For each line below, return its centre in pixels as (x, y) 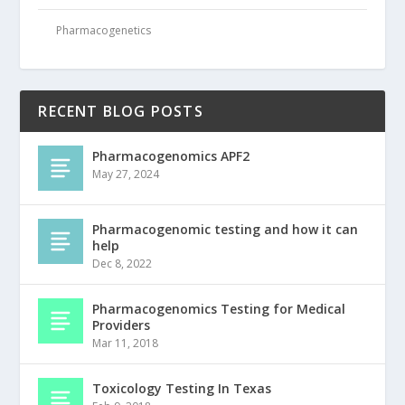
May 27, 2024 (126, 174)
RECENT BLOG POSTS (121, 112)
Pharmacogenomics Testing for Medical (219, 309)
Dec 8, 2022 (122, 264)
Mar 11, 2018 (126, 344)
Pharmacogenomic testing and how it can (226, 230)
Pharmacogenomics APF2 (171, 156)
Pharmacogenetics (104, 31)
